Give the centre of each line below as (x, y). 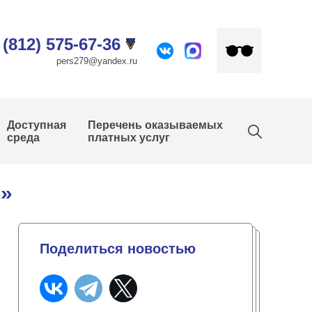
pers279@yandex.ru (97, 61)
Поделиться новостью (118, 248)
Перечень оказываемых (156, 125)
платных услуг (129, 138)
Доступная (37, 125)
